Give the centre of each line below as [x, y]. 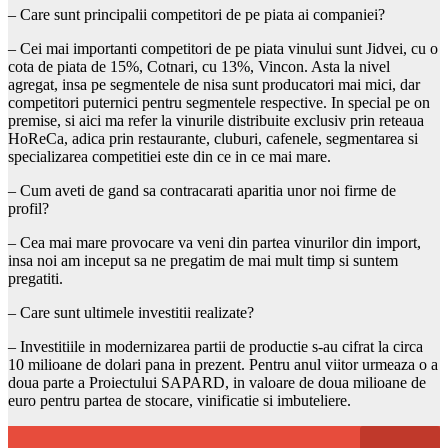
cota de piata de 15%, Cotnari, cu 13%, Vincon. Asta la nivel [199, 66]
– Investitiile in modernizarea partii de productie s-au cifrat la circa [215, 346]
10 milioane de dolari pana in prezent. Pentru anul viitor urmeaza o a [223, 364]
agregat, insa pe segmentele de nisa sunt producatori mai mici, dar [214, 84]
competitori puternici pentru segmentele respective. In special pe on [219, 102]
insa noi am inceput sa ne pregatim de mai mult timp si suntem [203, 260]
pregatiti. [35, 278]
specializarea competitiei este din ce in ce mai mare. [169, 156]
